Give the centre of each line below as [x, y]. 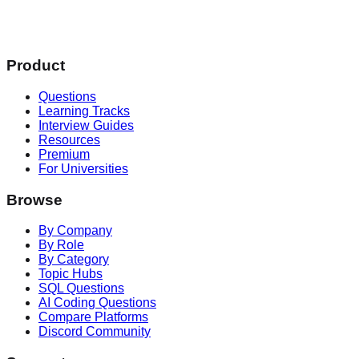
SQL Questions [81, 288]
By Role [61, 245]
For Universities [83, 168]
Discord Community [95, 332]
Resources [69, 139]
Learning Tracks [84, 111]
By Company [75, 231]
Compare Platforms [93, 317]
